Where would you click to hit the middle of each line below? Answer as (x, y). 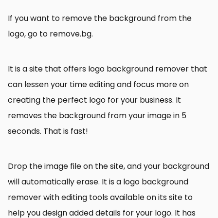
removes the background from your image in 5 (97, 116)
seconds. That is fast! (48, 131)
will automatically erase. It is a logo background (98, 182)
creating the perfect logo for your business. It (94, 100)
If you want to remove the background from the (100, 18)
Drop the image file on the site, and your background (109, 166)
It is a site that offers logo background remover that (108, 69)
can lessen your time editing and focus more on (98, 85)
